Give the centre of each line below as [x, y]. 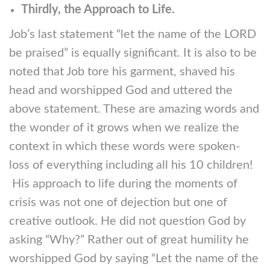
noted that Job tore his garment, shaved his [122, 72]
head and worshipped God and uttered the [121, 90]
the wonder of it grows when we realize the [124, 128]
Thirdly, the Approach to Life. [98, 10]
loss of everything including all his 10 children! [131, 165]
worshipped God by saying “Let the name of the [134, 259]
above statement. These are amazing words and [134, 109]
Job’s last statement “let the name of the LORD [133, 34]
